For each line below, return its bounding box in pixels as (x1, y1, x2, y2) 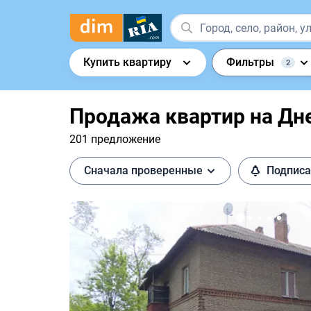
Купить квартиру (83, 56, 171, 69)
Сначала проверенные (84, 164, 203, 177)
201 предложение (69, 133, 160, 146)
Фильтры (226, 56, 274, 69)
